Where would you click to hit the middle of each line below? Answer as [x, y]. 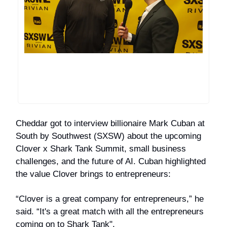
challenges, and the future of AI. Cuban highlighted [111, 162]
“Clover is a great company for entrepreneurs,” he [110, 199]
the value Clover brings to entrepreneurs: [93, 174]
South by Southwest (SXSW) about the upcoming [108, 136]
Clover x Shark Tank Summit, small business [101, 149]
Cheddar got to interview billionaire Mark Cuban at [110, 124]
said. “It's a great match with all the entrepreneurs [110, 212]
